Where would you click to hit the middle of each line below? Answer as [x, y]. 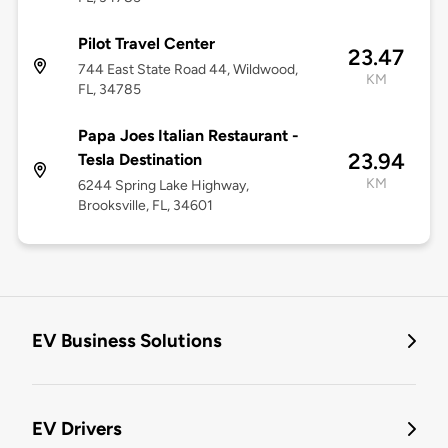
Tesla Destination [139, 160]
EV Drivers [77, 429]
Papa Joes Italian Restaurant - [188, 136]
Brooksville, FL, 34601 [145, 206]
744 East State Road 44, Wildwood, [187, 70]
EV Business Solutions [127, 341]
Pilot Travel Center [146, 44]
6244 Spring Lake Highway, [163, 186]
